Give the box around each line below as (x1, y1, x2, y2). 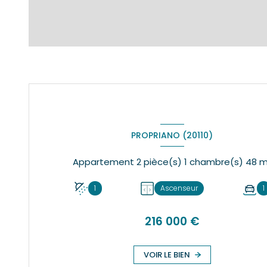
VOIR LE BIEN (144, 249, 191, 260)
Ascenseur (160, 183, 198, 194)
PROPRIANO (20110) (131, 129, 213, 141)
